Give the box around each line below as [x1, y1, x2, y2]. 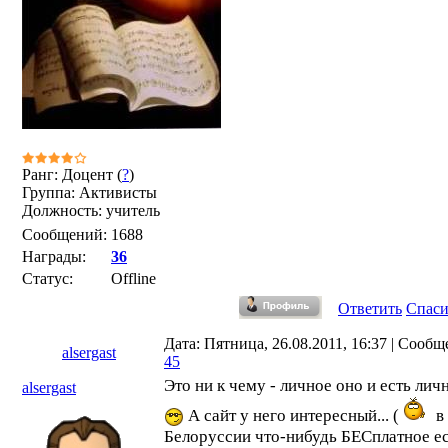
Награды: [22, 248, 86, 265]
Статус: [22, 270, 73, 287]
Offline [111, 270, 156, 287]
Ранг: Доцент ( [22, 166, 122, 183]
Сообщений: [22, 226, 107, 243]
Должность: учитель [22, 202, 160, 219]
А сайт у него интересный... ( [184, 406, 403, 425]
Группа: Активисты [22, 184, 157, 201]
